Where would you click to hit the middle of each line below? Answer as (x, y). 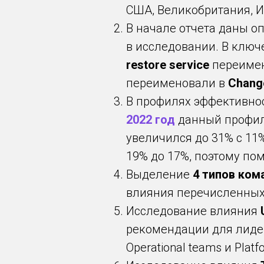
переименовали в (177, 83)
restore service (168, 65)
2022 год (151, 120)
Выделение (159, 174)
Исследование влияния (193, 211)
